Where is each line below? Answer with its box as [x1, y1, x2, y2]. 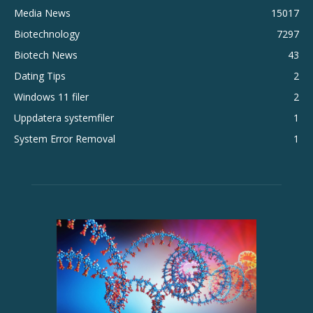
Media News [14, 6, 71, 20]
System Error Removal [14, 132, 115, 146]
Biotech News [14, 48, 78, 62]
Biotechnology [14, 27, 80, 41]
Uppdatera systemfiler [14, 111, 114, 125]
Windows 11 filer [14, 90, 89, 104]
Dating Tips [14, 69, 66, 83]
